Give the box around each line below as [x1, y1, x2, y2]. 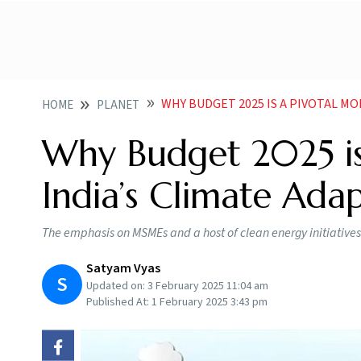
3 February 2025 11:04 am [147, 278, 268, 294]
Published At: [86, 294, 151, 310]
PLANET [97, 97, 139, 114]
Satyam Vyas [86, 259, 160, 277]
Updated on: [86, 278, 147, 294]
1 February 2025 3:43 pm [151, 294, 268, 310]
